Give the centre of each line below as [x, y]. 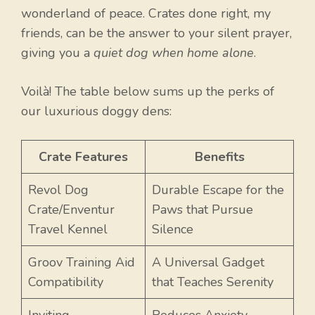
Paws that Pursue [202, 210]
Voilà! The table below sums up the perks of [148, 92]
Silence [173, 230]
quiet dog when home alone [174, 53]
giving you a [57, 53]
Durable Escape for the [218, 190]
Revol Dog [58, 190]
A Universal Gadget [208, 263]
